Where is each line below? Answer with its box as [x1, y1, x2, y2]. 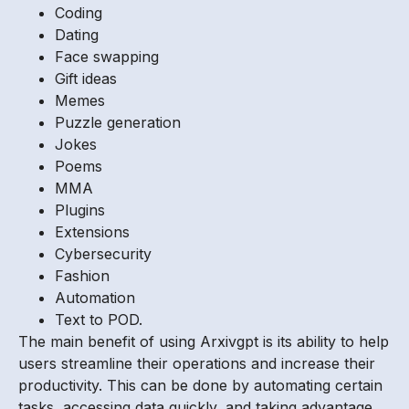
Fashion [55, 267, 110, 286]
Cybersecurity [55, 245, 152, 264]
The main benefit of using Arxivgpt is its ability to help [18, 332, 389, 351]
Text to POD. [55, 310, 142, 330]
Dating [55, 26, 99, 45]
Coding [55, 4, 102, 23]
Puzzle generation [55, 113, 181, 132]
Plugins [55, 201, 105, 220]
